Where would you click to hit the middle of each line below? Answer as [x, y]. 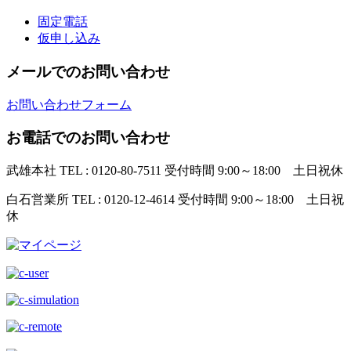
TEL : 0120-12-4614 [123, 200]
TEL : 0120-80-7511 [110, 171]
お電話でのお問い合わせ [88, 138]
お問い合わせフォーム [69, 104]
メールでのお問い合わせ [88, 71]
